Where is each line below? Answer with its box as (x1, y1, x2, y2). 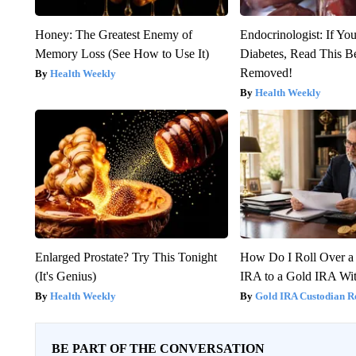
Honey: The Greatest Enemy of (34, 27, 192, 41)
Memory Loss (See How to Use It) (34, 46, 209, 60)
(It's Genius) (34, 269, 96, 283)
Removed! (240, 65, 293, 79)
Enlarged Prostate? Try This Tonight (34, 250, 217, 264)
